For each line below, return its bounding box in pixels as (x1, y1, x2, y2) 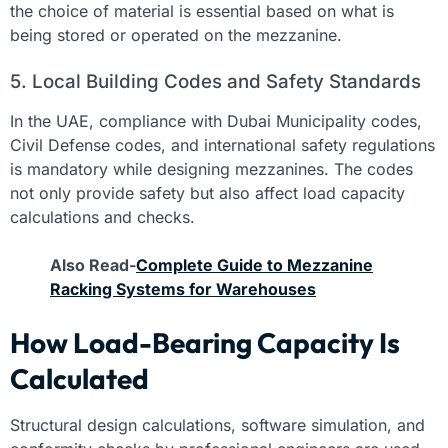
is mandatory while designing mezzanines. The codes (10, 158, 413, 179)
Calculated (10, 360, 149, 396)
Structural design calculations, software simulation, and (10, 414, 425, 435)
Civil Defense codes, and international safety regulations (10, 134, 435, 155)
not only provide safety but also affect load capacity (10, 182, 405, 203)
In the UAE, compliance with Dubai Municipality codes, (10, 110, 422, 131)
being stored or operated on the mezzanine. (10, 24, 342, 45)
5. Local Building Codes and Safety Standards (10, 69, 421, 93)
